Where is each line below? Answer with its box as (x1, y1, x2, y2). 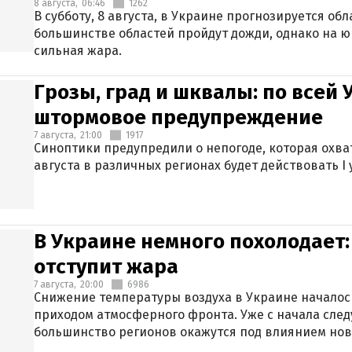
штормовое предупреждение (34, 105, 323, 130)
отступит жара (34, 255, 178, 279)
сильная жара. (34, 43, 122, 58)
